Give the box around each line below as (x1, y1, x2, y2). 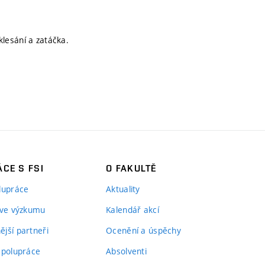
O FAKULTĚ (106, 163, 157, 174)
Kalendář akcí (106, 204, 159, 215)
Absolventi (106, 245, 147, 257)
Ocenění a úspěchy (106, 225, 181, 236)
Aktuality (106, 183, 140, 195)
